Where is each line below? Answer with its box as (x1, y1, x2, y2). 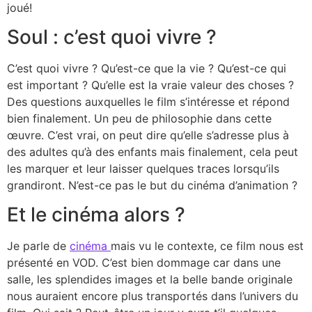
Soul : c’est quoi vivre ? (7, 25, 217, 49)
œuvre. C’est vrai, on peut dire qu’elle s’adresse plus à (7, 128, 289, 143)
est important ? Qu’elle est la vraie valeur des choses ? (7, 78, 294, 93)
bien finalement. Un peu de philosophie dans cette (7, 111, 272, 126)
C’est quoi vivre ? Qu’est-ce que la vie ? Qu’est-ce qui (7, 61, 286, 76)
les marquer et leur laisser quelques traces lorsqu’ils (7, 162, 279, 176)
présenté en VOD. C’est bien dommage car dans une (7, 256, 281, 270)
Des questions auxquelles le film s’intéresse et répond (7, 95, 290, 109)
